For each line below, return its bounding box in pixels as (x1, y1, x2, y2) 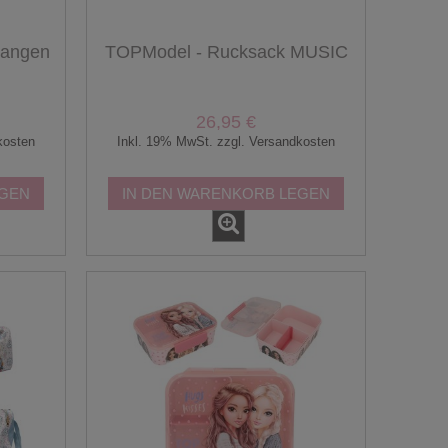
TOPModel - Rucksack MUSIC (104, 41, 348, 62)
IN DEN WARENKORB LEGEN (122, 184, 330, 202)
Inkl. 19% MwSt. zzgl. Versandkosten (117, 134, 335, 150)
